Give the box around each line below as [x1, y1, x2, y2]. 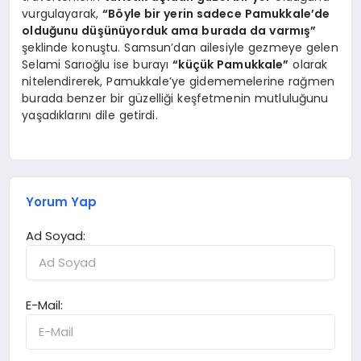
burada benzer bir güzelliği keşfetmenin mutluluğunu [22, 90, 329, 107]
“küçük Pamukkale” [172, 56, 289, 73]
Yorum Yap [26, 193, 98, 210]
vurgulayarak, [22, 6, 103, 23]
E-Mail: [26, 296, 64, 313]
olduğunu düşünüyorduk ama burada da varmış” [22, 23, 317, 39]
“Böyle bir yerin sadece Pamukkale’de [102, 6, 330, 23]
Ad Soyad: [26, 226, 86, 244]
